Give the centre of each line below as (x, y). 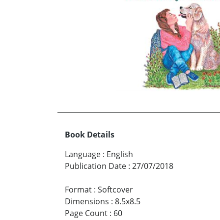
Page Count (86, 213)
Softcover (115, 189)
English (120, 154)
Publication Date (96, 166)
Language (83, 154)
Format (78, 189)
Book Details (90, 134)
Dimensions (87, 201)
